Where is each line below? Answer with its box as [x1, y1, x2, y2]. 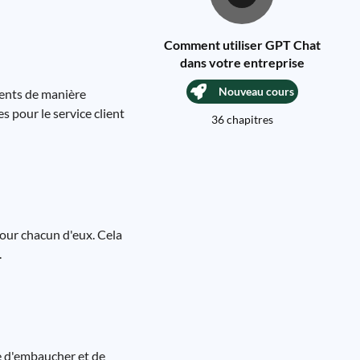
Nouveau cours [218, 84, 294, 98]
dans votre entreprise [179, 55, 305, 70]
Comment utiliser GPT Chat [163, 37, 321, 52]
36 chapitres [211, 112, 273, 126]
